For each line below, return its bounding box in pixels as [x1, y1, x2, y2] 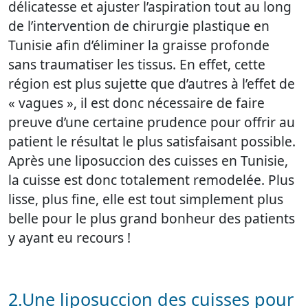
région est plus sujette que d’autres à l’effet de [8, 74, 295, 93]
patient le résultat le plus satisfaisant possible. [8, 132, 296, 151]
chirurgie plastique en [133, 16, 269, 36]
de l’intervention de [8, 16, 129, 36]
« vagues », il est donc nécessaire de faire [8, 93, 265, 113]
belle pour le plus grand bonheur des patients [8, 209, 295, 228]
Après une [8, 151, 71, 170]
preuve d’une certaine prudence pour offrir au [8, 113, 295, 132]
